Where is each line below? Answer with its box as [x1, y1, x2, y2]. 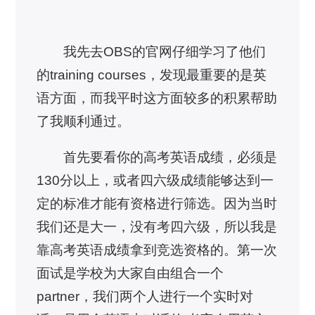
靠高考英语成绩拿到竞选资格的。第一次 [37, 243, 278, 258]
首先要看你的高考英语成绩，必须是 [63, 150, 277, 165]
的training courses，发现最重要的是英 [37, 67, 267, 82]
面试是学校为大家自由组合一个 [37, 266, 224, 281]
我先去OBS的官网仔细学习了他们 [63, 44, 266, 59]
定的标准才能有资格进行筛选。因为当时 [37, 196, 278, 212]
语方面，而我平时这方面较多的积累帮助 [37, 90, 278, 105]
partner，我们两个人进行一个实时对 [37, 289, 254, 304]
